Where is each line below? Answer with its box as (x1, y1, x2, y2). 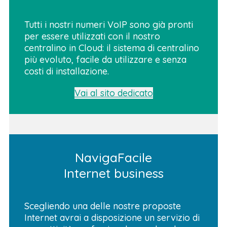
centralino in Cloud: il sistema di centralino (24, 42, 199, 54)
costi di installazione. (24, 65, 109, 77)
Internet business (63, 165, 164, 181)
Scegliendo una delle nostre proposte (24, 200, 181, 212)
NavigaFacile (75, 149, 152, 165)
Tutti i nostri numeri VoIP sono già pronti (24, 18, 193, 30)
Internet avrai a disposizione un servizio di (24, 211, 200, 223)
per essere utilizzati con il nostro (24, 30, 160, 42)
